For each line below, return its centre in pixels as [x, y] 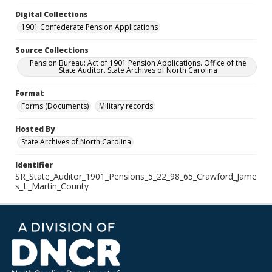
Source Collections [52, 50]
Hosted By [35, 129]
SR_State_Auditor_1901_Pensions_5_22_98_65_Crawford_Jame [136, 176]
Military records [126, 106]
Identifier [34, 165]
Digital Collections [52, 14]
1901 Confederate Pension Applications [90, 27]
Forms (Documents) [55, 106]
